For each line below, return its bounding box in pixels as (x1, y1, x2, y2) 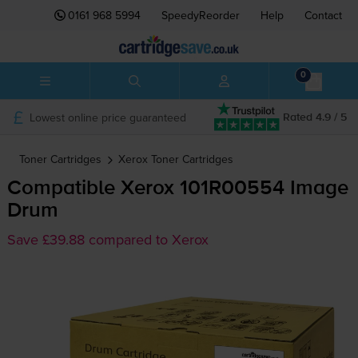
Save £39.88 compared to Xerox (6, 229, 209, 250)
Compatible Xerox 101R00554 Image (6, 178, 348, 200)
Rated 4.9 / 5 (283, 111, 347, 123)
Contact (304, 7, 342, 23)
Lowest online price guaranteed (29, 109, 186, 125)
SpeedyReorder (161, 7, 240, 23)
